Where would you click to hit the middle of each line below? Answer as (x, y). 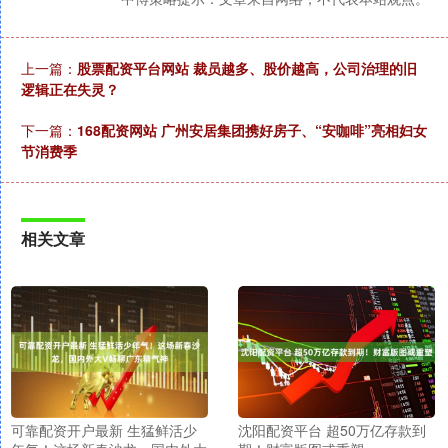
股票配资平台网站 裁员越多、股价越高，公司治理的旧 (247, 68)
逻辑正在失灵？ (70, 89)
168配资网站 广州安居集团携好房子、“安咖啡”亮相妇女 (252, 130)
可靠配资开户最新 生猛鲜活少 (104, 429)
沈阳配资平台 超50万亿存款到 (331, 429)
